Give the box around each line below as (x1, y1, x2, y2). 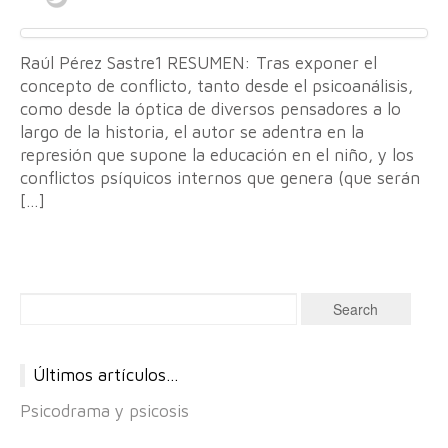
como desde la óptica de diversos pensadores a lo (20, 99, 401, 119)
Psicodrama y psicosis (20, 400, 189, 421)
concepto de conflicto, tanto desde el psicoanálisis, (20, 76, 413, 96)
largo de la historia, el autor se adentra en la (20, 122, 364, 142)
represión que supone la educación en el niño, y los (20, 145, 414, 165)
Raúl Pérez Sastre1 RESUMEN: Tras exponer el (20, 53, 377, 73)
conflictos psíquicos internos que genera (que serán (20, 168, 420, 188)
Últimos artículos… (33, 364, 179, 385)
